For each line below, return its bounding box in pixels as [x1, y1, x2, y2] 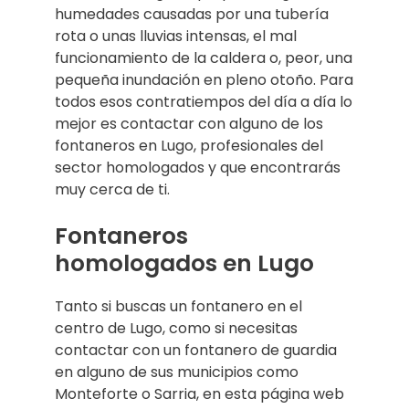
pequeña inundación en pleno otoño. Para [55, 69, 353, 90]
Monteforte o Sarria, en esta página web [55, 383, 344, 404]
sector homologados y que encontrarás [55, 157, 341, 178]
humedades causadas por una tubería [55, 4, 329, 25]
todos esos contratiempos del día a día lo [55, 91, 352, 112]
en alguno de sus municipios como [55, 362, 299, 383]
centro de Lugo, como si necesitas [55, 318, 298, 339]
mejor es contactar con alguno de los [55, 113, 323, 134]
